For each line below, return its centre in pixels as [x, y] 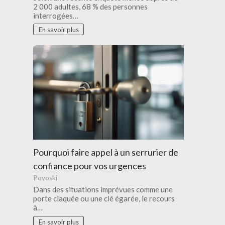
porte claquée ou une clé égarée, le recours [104, 199]
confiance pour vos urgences [90, 165]
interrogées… [56, 15]
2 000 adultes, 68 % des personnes [91, 6]
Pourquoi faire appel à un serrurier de [106, 152]
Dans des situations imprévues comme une [103, 190]
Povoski [45, 178]
